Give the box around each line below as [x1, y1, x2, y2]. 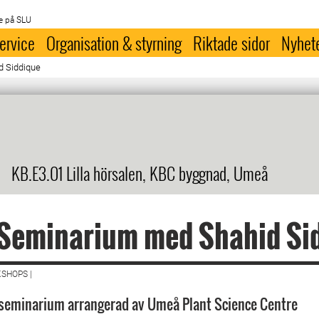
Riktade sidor [193, 30, 271, 56]
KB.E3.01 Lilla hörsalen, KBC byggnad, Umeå [11, 160, 268, 186]
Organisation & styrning [46, 30, 182, 56]
